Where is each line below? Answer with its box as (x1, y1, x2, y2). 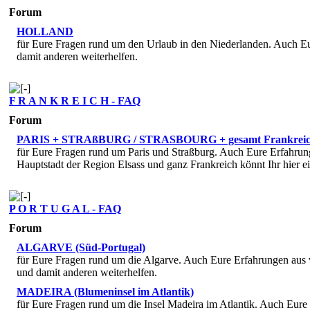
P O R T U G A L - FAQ (9, 202, 121, 215)
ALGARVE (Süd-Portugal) (17, 241, 145, 253)
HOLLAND (17, 25, 73, 37)
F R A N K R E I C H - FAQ (9, 94, 140, 107)
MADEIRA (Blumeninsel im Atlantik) (17, 285, 194, 298)
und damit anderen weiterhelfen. (17, 266, 157, 278)
